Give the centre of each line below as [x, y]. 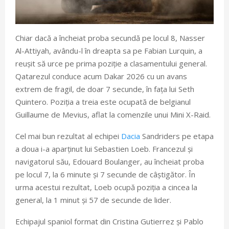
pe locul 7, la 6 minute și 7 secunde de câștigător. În [105, 174]
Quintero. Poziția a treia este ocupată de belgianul [103, 101]
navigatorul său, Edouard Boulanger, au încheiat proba [110, 161]
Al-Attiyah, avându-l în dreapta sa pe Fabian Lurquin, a [109, 50]
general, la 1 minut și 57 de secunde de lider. [93, 200]
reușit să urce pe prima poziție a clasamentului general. [111, 63]
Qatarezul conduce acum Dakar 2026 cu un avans [101, 76]
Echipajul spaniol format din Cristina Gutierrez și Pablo [109, 221]
